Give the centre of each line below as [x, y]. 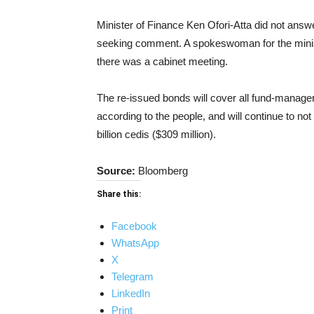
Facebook [134, 226]
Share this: [119, 194]
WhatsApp [135, 243]
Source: [117, 171]
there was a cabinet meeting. [162, 61]
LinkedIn [131, 293]
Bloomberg [163, 171]
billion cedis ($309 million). [156, 134]
